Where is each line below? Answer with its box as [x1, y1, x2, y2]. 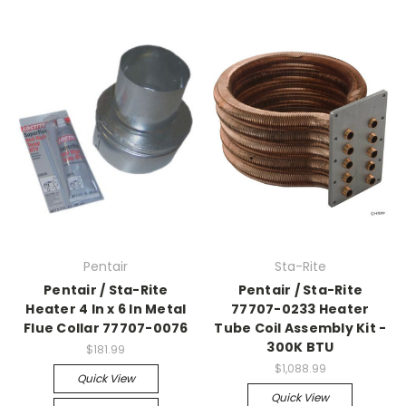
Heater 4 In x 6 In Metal [25, 300, 187, 319]
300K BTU [266, 338, 334, 357]
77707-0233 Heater [231, 300, 370, 319]
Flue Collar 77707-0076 [24, 319, 188, 338]
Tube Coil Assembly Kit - [214, 319, 387, 338]
